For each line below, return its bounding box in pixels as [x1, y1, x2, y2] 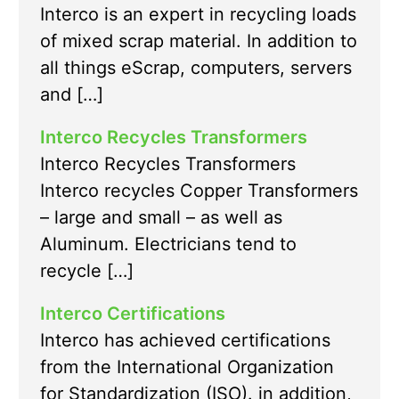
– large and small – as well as [40, 207, 282, 229]
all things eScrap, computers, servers [40, 57, 352, 79]
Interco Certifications [40, 303, 225, 325]
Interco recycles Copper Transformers [40, 180, 358, 202]
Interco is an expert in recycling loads [40, 4, 356, 26]
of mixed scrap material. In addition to [40, 30, 357, 53]
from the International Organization [40, 356, 334, 379]
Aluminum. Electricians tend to [40, 233, 297, 256]
